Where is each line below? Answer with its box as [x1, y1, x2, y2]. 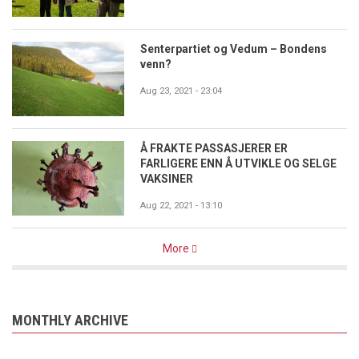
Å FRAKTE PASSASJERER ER [140, 142, 288, 155]
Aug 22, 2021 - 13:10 [140, 200, 222, 212]
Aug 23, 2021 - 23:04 [140, 86, 222, 97]
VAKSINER [140, 172, 193, 186]
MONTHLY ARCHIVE [12, 312, 128, 329]
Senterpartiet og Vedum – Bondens [140, 42, 327, 56]
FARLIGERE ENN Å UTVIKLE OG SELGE [140, 157, 337, 171]
